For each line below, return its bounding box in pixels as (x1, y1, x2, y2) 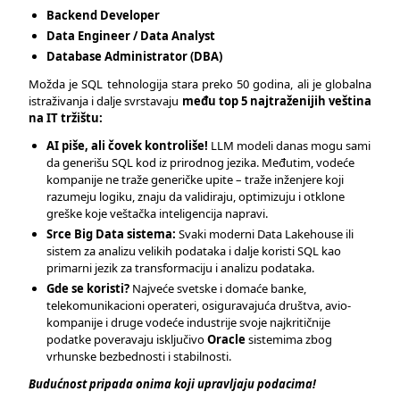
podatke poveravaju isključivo (46, 331, 207, 347)
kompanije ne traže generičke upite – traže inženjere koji (46, 171, 344, 187)
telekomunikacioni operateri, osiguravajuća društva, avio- (46, 297, 351, 313)
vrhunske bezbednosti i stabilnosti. (46, 348, 231, 364)
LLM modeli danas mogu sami (208, 137, 371, 154)
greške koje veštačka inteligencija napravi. (46, 205, 268, 221)
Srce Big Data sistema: (46, 226, 176, 242)
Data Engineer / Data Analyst (46, 28, 215, 44)
